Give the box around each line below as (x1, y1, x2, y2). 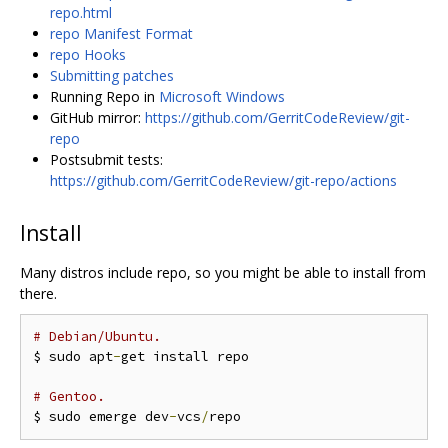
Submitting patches (50, 65, 174, 85)
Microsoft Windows (159, 86, 285, 106)
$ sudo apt (33, 347, 113, 365)
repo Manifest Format (50, 23, 193, 43)
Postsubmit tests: (50, 149, 163, 169)
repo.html (50, 2, 112, 22)
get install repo (121, 347, 249, 365)
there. (20, 283, 57, 303)
